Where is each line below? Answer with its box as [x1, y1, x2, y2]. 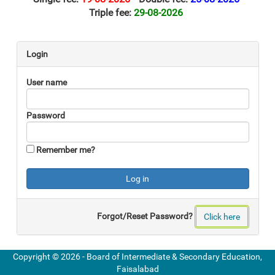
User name [26, 77, 67, 87]
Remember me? [36, 145, 95, 155]
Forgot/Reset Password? [96, 211, 195, 221]
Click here [203, 212, 240, 222]
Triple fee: [89, 7, 134, 18]
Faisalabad [116, 263, 159, 274]
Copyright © [13, 251, 61, 261]
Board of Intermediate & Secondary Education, [87, 251, 262, 261]
